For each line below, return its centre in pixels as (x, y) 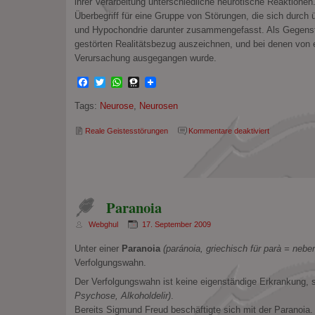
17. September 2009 (176, 224)
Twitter (122, 82)
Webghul (103, 224)
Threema (161, 82)
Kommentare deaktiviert (229, 131)
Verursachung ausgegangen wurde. (145, 58)
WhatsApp (148, 82)
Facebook (113, 82)
